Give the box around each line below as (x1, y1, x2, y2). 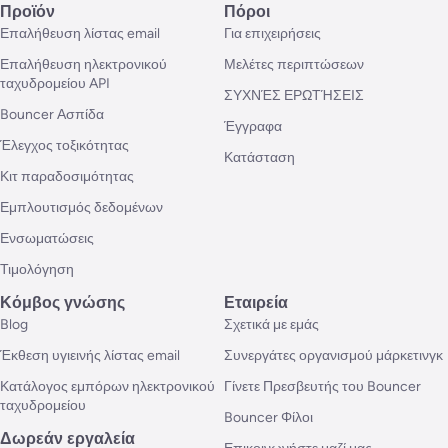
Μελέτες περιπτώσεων (224, 56, 364, 74)
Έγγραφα (224, 118, 282, 136)
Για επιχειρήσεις (224, 25, 321, 43)
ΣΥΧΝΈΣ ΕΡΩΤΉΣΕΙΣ (224, 87, 364, 105)
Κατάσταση (224, 149, 295, 167)
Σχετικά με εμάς (224, 316, 319, 334)
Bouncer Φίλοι (224, 409, 313, 427)
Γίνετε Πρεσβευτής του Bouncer (224, 378, 421, 396)
